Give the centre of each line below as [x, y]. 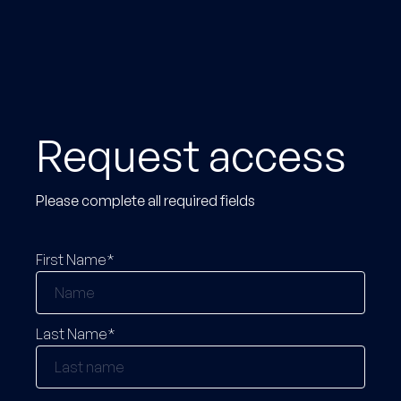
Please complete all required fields [145, 200]
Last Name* [76, 334]
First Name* [75, 260]
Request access [191, 156]
